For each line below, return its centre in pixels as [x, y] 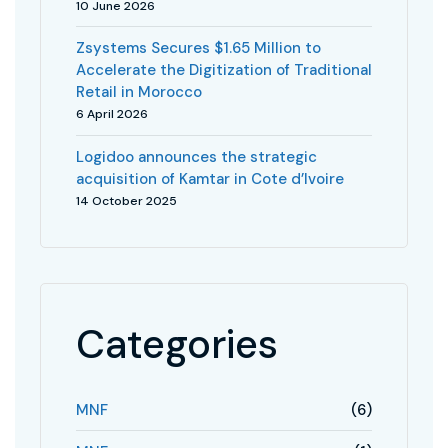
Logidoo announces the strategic [196, 156]
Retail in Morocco [139, 92]
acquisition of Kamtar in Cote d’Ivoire [210, 178]
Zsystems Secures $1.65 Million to [198, 48]
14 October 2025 [126, 200]
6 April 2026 [112, 114]
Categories [177, 343]
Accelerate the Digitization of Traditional [224, 70]
